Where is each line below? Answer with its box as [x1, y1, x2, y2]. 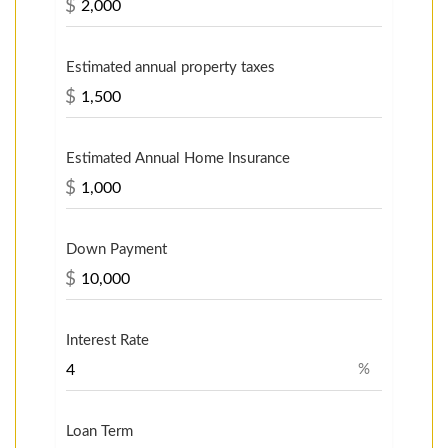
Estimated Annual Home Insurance [66, 150, 290, 166]
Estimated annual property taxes [66, 59, 275, 75]
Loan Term [66, 423, 133, 439]
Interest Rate [66, 332, 149, 348]
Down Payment [66, 241, 167, 257]
